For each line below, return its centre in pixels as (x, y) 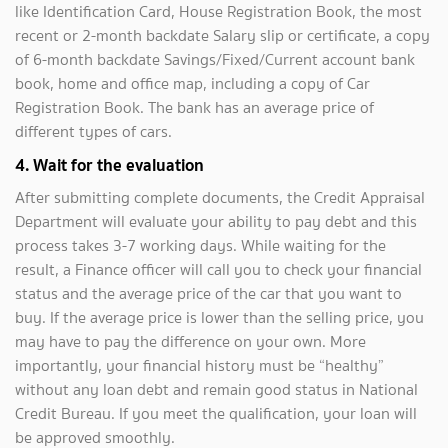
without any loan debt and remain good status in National (216, 389)
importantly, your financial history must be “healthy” (199, 365)
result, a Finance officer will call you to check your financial (218, 269)
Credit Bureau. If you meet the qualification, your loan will (216, 413)
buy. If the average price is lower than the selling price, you (219, 317)
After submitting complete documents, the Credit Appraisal (220, 197)
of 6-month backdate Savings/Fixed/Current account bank (215, 59)
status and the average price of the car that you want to (208, 293)
